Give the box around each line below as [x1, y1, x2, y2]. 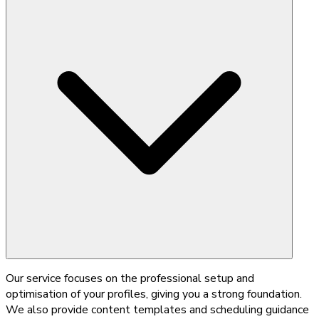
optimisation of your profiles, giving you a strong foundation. [6, 286, 302, 302]
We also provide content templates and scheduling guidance [6, 301, 309, 318]
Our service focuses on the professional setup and [6, 270, 254, 286]
